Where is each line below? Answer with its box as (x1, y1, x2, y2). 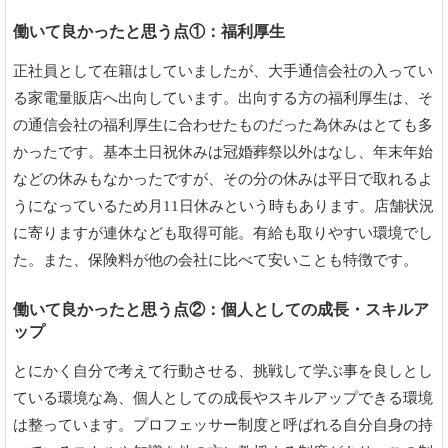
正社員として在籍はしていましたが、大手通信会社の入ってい (13, 63, 433, 80)
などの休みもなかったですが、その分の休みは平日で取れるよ (13, 171, 433, 188)
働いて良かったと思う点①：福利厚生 (13, 23, 285, 41)
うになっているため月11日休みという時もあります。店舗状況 (13, 198, 434, 215)
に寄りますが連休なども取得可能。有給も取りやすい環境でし (13, 225, 433, 242)
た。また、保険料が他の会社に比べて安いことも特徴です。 (13, 252, 418, 269)
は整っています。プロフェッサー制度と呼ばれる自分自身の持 (13, 417, 433, 434)
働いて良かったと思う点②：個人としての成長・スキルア (13, 301, 429, 319)
